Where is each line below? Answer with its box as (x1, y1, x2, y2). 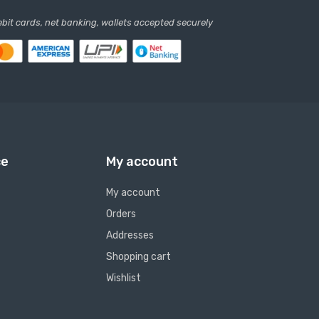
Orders (105, 208, 136, 220)
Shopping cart (105, 251, 171, 263)
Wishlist (105, 272, 141, 284)
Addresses (105, 229, 154, 241)
